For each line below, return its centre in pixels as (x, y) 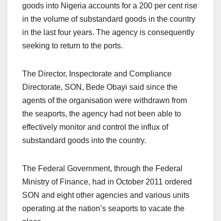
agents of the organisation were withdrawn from (105, 100)
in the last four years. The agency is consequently (108, 32)
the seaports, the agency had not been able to (102, 113)
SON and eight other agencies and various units (106, 195)
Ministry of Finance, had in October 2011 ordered (107, 182)
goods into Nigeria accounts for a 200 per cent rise (110, 5)
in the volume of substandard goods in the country (109, 19)
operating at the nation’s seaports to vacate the (103, 208)
